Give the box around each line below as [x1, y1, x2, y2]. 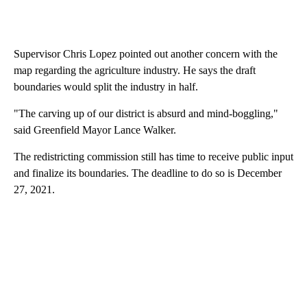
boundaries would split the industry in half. [14, 81, 198, 93]
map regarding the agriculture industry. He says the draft [14, 64, 256, 77]
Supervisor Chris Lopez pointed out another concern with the [14, 48, 278, 60]
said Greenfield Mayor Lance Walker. [14, 124, 176, 136]
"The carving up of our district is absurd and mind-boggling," [14, 108, 278, 120]
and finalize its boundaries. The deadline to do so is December [14, 167, 282, 180]
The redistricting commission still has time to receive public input [14, 151, 293, 163]
